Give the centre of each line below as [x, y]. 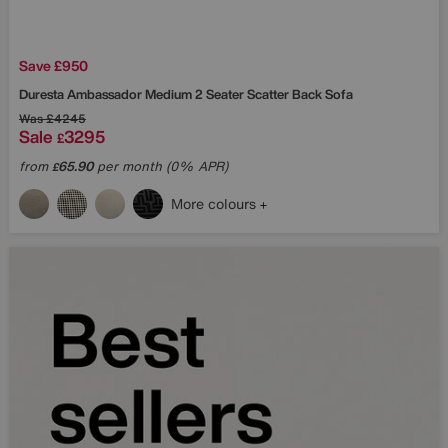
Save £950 [53, 65]
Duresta [43, 94]
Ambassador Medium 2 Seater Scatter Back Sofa [210, 94]
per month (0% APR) [160, 166]
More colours [215, 203]
